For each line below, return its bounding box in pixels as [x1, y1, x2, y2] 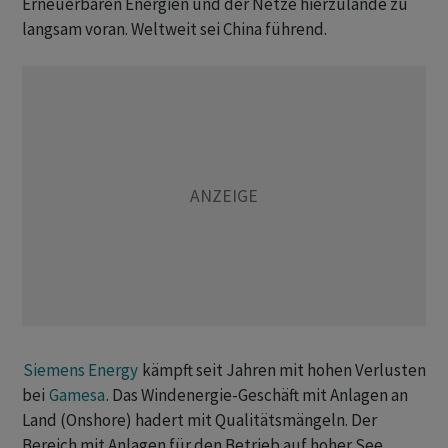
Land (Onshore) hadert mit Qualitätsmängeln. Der [22, 409, 377, 432]
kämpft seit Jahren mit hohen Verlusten [139, 359, 426, 382]
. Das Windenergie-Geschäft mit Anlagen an [106, 384, 408, 407]
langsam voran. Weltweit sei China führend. [22, 18, 327, 41]
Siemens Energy [23, 359, 138, 382]
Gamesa [49, 384, 105, 407]
